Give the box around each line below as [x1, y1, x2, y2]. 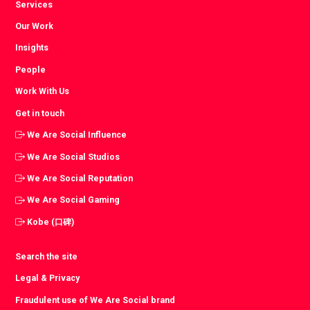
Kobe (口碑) [27, 216, 75, 227]
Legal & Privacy [15, 273, 80, 284]
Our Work [15, 20, 54, 31]
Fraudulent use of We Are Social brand [15, 294, 176, 305]
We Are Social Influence [27, 129, 127, 140]
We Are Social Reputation [27, 173, 134, 184]
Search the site [15, 251, 78, 262]
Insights [15, 42, 49, 53]
